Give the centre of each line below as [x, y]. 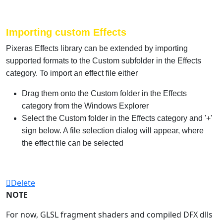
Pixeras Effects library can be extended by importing [97, 48]
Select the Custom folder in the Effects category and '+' [117, 118]
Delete [23, 183]
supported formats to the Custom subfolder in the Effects [104, 60]
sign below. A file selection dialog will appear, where [113, 130]
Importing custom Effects [66, 32]
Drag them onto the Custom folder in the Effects [104, 93]
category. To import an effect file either [72, 73]
